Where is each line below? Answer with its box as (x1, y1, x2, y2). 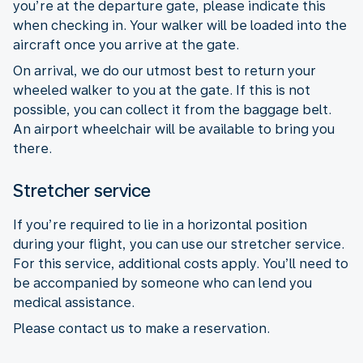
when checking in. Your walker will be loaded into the (13, 17, 347, 33)
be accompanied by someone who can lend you (13, 275, 312, 291)
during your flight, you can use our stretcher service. (13, 236, 344, 252)
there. (13, 140, 52, 156)
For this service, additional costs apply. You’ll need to (13, 255, 348, 271)
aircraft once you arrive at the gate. (13, 36, 239, 53)
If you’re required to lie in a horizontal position (13, 216, 307, 233)
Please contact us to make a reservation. (13, 320, 270, 336)
